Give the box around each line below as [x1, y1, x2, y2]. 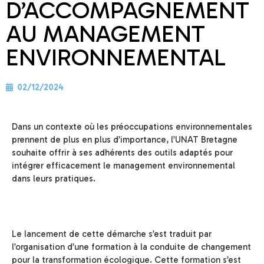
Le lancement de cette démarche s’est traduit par [12, 229, 212, 239]
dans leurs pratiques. [12, 173, 95, 184]
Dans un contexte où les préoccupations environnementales [12, 121, 252, 132]
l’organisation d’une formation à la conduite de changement [12, 242, 251, 252]
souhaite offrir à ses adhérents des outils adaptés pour [12, 147, 233, 158]
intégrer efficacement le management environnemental [12, 160, 235, 171]
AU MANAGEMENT [6, 19, 205, 48]
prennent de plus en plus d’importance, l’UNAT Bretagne [12, 134, 237, 145]
